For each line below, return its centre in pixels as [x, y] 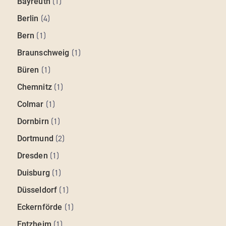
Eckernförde [40, 207]
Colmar [30, 104]
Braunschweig [43, 53]
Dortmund [35, 139]
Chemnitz [34, 87]
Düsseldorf [37, 190]
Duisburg [33, 173]
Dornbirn [33, 122]
